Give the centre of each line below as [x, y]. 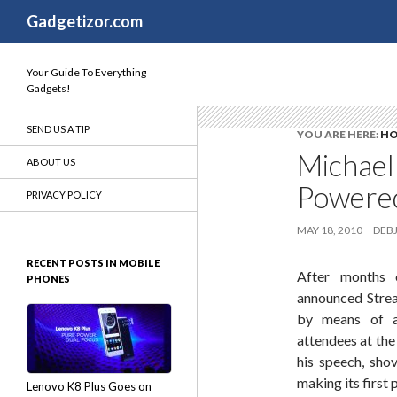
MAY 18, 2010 [330, 230]
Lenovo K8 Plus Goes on [89, 386]
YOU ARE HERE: [339, 134]
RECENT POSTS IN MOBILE [93, 263]
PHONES [48, 279]
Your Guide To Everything [86, 72]
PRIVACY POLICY [64, 195]
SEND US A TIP [58, 129]
